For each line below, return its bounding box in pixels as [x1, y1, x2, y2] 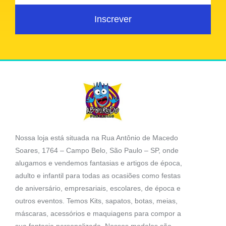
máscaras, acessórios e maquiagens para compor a [15, 209, 181, 217]
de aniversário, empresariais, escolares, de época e [15, 184, 181, 192]
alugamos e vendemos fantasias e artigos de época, [15, 158, 182, 167]
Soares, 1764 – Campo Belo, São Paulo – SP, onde [15, 146, 179, 154]
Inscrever [94, 14, 132, 25]
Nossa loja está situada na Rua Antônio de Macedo [15, 133, 178, 142]
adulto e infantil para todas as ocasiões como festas [15, 171, 181, 180]
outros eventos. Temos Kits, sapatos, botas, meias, [15, 196, 178, 205]
